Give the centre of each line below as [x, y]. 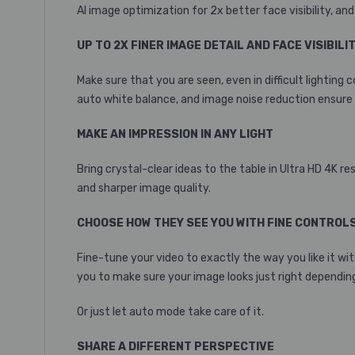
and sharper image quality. [144, 188]
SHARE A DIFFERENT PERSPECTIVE [176, 347]
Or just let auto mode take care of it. [172, 312]
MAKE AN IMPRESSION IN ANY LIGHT [175, 134]
